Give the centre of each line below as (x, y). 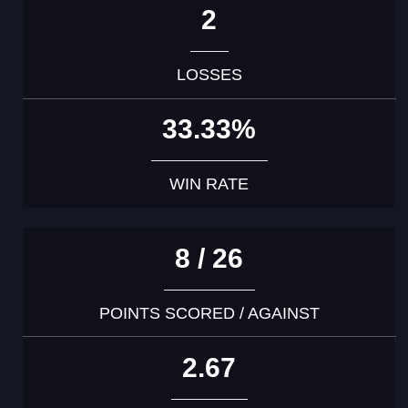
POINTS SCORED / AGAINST (209, 313)
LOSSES (209, 74)
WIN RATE (209, 184)
